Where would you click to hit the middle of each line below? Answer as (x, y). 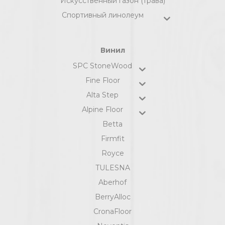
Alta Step (102, 95)
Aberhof (113, 183)
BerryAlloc (113, 197)
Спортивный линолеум (102, 15)
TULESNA (113, 168)
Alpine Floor (102, 110)
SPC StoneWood (102, 66)
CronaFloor (113, 212)
